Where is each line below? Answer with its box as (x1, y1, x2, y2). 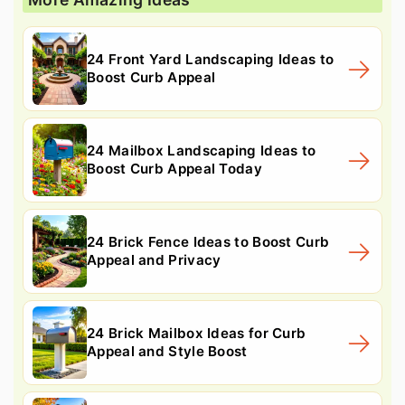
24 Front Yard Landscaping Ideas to (87, 50, 334, 68)
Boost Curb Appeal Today (87, 159, 262, 177)
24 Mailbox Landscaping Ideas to (87, 141, 316, 159)
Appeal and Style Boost (87, 342, 248, 360)
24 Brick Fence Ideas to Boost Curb (87, 232, 330, 250)
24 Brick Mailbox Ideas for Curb (87, 324, 306, 342)
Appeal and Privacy (87, 250, 221, 268)
